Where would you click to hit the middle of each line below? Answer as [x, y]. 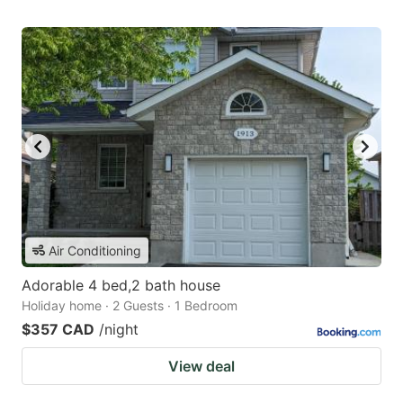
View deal [201, 366]
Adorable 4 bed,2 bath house [121, 285]
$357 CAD [58, 329]
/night [119, 329]
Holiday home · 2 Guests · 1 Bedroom [130, 305]
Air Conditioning [95, 250]
